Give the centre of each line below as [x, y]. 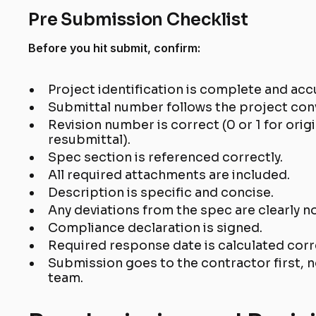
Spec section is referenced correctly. [166, 158]
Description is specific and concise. [161, 193]
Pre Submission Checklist [138, 20]
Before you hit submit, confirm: [115, 48]
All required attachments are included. [169, 175]
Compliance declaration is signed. [156, 228]
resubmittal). [90, 140]
